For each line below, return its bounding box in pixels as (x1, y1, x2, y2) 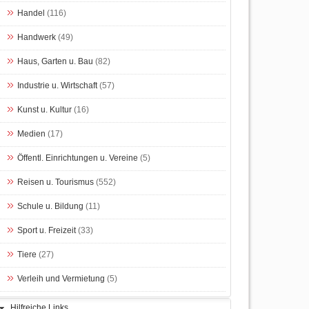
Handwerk (17, 32, 56, 42)
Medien (17, 128, 46, 139)
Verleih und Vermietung (17, 273, 105, 283)
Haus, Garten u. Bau (17, 56, 93, 66)
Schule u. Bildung (17, 201, 83, 211)
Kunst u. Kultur (17, 104, 72, 114)
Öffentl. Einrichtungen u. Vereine (17, 152, 138, 163)
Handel (17, 8, 45, 18)
